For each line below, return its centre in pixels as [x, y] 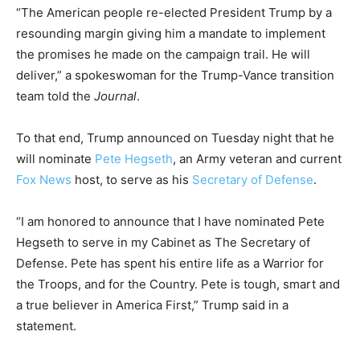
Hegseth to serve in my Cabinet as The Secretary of [163, 243]
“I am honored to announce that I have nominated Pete [170, 222]
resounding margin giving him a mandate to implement [171, 34]
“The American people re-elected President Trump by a [174, 13]
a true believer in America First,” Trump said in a [152, 305]
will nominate [55, 159]
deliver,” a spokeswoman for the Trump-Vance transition [175, 76]
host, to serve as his [132, 180]
